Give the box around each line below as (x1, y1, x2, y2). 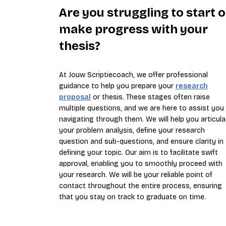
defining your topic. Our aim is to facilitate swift (59, 148, 218, 157)
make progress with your (59, 22, 208, 36)
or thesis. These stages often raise (91, 92, 210, 101)
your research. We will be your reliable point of (59, 170, 212, 179)
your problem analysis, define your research (59, 126, 205, 135)
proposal (59, 92, 91, 101)
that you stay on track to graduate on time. (59, 192, 206, 201)
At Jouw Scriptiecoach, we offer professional (59, 70, 208, 79)
